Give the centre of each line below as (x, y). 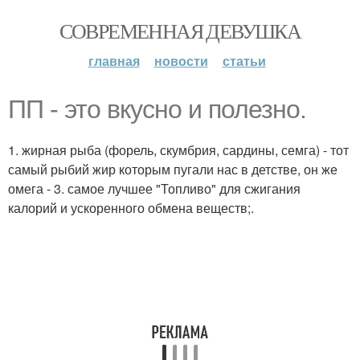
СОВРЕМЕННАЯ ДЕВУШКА (180, 31)
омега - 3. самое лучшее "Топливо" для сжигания (154, 188)
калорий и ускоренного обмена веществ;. (131, 208)
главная (114, 61)
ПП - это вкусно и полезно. (157, 109)
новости (181, 61)
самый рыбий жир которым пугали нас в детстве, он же (173, 169)
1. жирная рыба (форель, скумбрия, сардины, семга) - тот (178, 150)
